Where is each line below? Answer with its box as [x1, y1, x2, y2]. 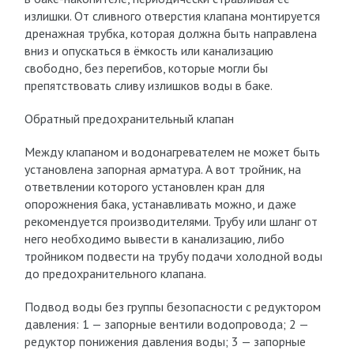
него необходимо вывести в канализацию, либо [24, 231, 284, 247]
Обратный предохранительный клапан [24, 111, 234, 126]
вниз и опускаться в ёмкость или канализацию [24, 43, 273, 58]
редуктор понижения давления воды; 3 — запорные [24, 333, 306, 349]
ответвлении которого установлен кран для [24, 179, 265, 194]
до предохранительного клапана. [24, 265, 206, 281]
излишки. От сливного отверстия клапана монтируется [24, 8, 320, 24]
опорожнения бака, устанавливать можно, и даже [24, 196, 296, 212]
